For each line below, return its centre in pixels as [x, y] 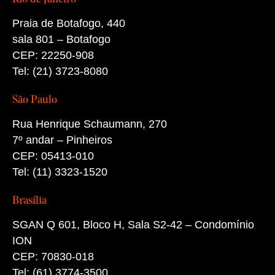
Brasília [29, 201]
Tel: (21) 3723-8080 [60, 71]
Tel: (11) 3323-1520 [60, 172]
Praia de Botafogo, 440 [68, 23]
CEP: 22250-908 [53, 55]
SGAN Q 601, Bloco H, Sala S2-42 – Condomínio [133, 225]
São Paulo [34, 100]
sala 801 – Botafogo [61, 39]
